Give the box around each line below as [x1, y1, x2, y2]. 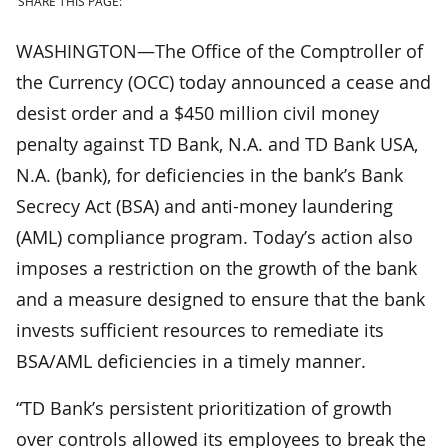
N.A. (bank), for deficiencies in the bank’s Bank [16, 162, 403, 187]
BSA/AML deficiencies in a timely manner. [16, 348, 366, 373]
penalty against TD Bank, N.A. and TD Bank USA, [16, 131, 418, 156]
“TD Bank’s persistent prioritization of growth [16, 395, 392, 420]
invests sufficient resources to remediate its [16, 317, 384, 342]
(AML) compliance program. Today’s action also [16, 224, 413, 249]
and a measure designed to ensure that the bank [16, 286, 425, 311]
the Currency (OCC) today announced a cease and [16, 69, 431, 94]
